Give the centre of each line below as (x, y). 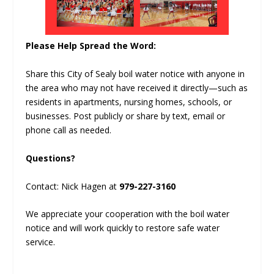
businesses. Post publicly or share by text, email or (126, 116)
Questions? (51, 158)
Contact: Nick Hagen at (73, 186)
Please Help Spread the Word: (91, 46)
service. (41, 242)
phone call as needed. (69, 130)
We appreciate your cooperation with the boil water (128, 213)
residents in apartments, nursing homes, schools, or (129, 102)
